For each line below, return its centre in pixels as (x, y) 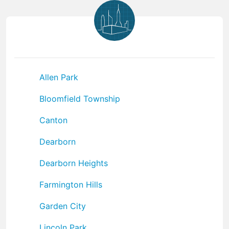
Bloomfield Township (80, 98)
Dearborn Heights (74, 163)
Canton (53, 120)
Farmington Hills (71, 184)
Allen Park (59, 77)
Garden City (63, 206)
